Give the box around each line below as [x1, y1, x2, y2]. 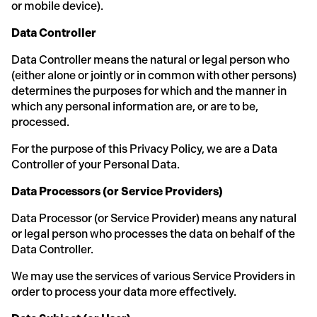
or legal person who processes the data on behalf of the [11, 226, 295, 241]
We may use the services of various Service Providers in [11, 269, 295, 283]
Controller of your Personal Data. [11, 157, 180, 171]
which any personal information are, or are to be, [11, 99, 258, 113]
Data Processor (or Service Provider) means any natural [11, 211, 296, 225]
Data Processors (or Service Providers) [11, 184, 223, 198]
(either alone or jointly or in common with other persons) [11, 68, 296, 82]
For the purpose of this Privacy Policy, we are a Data [11, 142, 277, 156]
